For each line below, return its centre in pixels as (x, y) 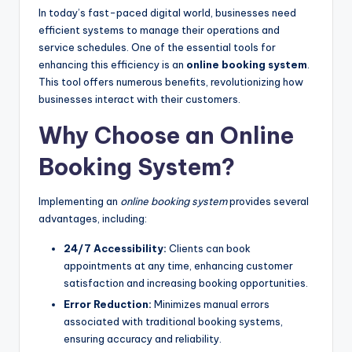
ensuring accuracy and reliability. (143, 339)
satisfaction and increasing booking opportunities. (186, 283)
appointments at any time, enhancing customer (178, 266)
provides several (268, 202)
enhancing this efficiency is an (112, 65)
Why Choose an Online (166, 136)
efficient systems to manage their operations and (159, 30)
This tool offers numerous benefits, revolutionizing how (171, 82)
